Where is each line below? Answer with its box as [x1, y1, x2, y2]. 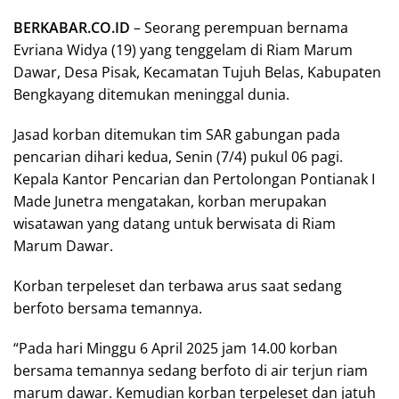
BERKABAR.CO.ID [13, 17, 130, 37]
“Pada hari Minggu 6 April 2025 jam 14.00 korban [13, 338, 338, 358]
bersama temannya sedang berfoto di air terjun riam [13, 360, 368, 380]
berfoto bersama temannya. [13, 297, 202, 318]
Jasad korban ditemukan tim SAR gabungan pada [13, 124, 340, 144]
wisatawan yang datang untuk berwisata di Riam [13, 213, 336, 233]
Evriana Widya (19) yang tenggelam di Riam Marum [13, 39, 353, 60]
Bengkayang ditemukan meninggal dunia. [13, 84, 289, 104]
